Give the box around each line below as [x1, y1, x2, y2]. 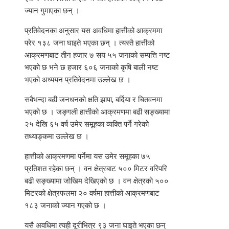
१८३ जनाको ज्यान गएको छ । [25, 201, 106, 211]
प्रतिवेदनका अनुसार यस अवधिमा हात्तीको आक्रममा [25, 26, 162, 36]
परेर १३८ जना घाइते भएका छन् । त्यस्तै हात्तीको [25, 38, 154, 48]
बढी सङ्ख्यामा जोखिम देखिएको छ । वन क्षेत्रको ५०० [25, 176, 169, 186]
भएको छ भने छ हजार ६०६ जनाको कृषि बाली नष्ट [25, 63, 158, 73]
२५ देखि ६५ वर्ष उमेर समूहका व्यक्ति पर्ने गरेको [25, 120, 149, 129]
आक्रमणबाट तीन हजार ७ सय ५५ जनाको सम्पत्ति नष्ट [25, 51, 170, 60]
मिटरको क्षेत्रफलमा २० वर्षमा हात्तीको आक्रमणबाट [25, 189, 159, 198]
